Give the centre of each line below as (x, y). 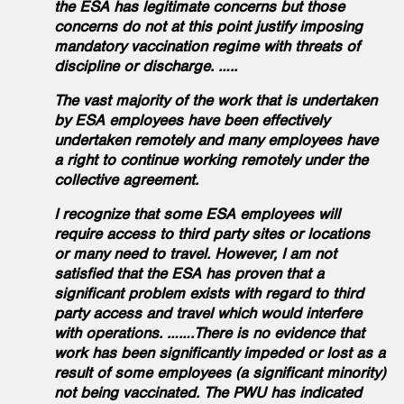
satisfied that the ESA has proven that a (189, 273)
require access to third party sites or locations (212, 233)
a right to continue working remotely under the (211, 159)
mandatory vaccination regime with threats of (207, 46)
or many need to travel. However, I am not (195, 253)
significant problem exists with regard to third (209, 293)
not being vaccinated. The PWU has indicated (208, 392)
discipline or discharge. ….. (146, 65)
